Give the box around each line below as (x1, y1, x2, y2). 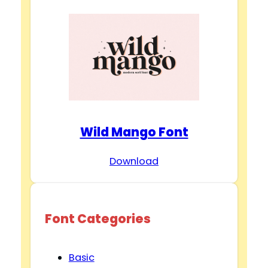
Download (109, 154, 159, 168)
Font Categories (44, 210, 151, 228)
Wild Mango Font (80, 123, 188, 141)
